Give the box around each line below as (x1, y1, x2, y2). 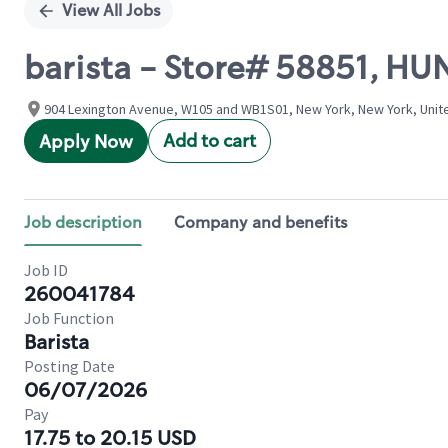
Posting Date (24, 356, 115, 376)
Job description (24, 212, 142, 233)
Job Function (24, 308, 114, 328)
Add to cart (163, 129, 256, 153)
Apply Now (39, 130, 133, 154)
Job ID (24, 260, 68, 280)
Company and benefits (174, 212, 348, 233)
